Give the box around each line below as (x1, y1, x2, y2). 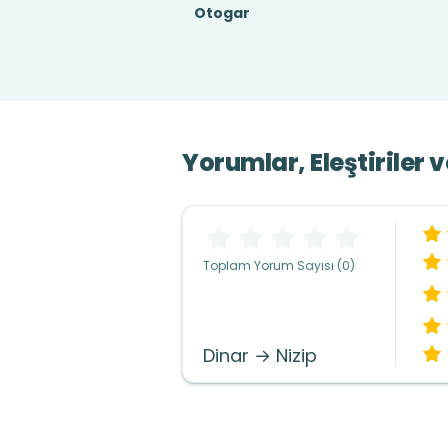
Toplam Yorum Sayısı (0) (202, 257, 355, 274)
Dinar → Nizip (202, 343, 317, 368)
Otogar (193, 3, 250, 23)
